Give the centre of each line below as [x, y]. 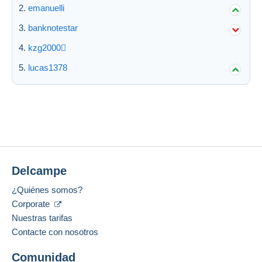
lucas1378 [48, 67]
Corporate [32, 204]
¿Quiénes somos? [47, 189]
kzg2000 [44, 47]
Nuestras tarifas [42, 218]
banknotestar [53, 27]
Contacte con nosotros [55, 232]
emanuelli [46, 8]
